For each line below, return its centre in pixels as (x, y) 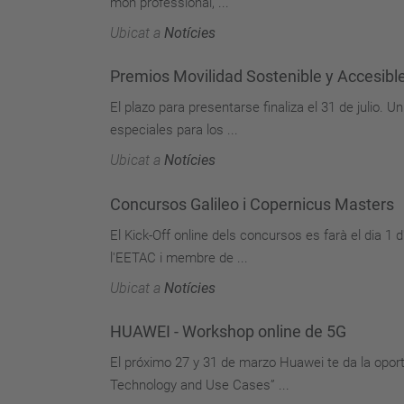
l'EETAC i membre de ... (179, 257)
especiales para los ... (174, 130)
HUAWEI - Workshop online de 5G (228, 331)
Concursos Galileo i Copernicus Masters (252, 204)
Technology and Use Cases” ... (200, 385)
